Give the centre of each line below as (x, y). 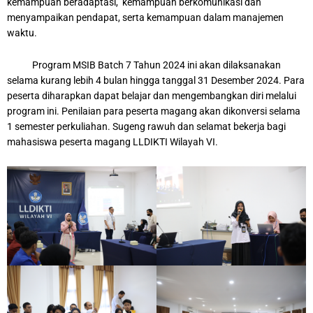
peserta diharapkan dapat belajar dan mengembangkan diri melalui (152, 95)
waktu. (22, 32)
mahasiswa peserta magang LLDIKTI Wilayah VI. (112, 141)
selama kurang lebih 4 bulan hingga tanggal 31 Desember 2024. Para (156, 80)
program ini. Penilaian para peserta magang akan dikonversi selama (154, 111)
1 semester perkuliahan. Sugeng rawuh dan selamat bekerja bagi (146, 126)
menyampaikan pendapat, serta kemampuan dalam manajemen (145, 17)
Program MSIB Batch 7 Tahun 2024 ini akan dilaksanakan (144, 65)
